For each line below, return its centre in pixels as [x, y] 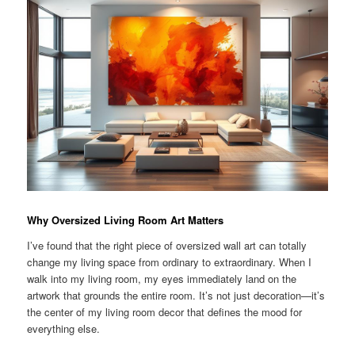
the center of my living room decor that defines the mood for [165, 311]
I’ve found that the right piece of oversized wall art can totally [167, 245]
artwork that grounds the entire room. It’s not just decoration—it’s [176, 295]
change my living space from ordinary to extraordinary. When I [170, 261]
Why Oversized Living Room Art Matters [126, 220]
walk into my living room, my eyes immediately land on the [162, 278]
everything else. [64, 328]
